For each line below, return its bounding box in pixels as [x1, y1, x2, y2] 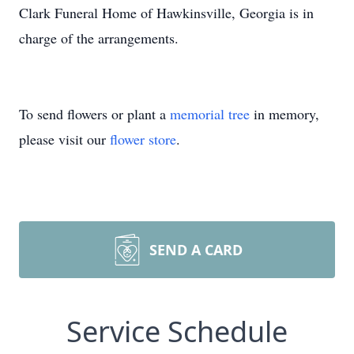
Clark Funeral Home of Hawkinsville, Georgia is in [19, 3, 314, 22]
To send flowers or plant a [19, 104, 170, 123]
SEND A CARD [149, 240, 243, 259]
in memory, [250, 104, 319, 123]
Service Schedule [66, 312, 288, 351]
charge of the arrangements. [19, 28, 179, 47]
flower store [110, 130, 176, 149]
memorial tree [170, 104, 250, 123]
